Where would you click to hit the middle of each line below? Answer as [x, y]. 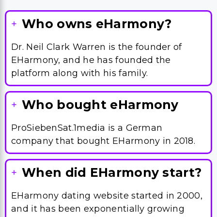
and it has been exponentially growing [98, 209]
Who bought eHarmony [100, 105]
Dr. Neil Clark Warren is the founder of [97, 47]
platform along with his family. [80, 73]
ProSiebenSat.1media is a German [87, 128]
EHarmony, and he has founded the [91, 60]
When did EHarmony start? [112, 172]
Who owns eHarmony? [97, 24]
